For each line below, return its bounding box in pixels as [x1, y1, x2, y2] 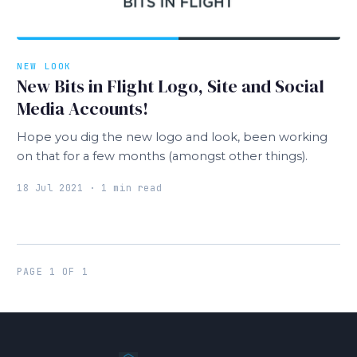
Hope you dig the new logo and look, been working [17, 130, 328, 145]
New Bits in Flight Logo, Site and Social [17, 74, 324, 99]
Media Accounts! [17, 96, 148, 121]
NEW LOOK [17, 61, 73, 73]
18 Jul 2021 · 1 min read [17, 181, 163, 194]
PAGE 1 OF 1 [17, 265, 88, 278]
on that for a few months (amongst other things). [17, 149, 308, 164]
